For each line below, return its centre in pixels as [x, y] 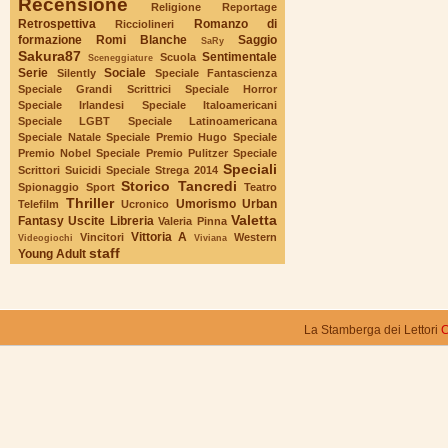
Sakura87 [49, 55]
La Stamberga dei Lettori [371, 329]
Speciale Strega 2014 [162, 169]
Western [256, 236]
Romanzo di [235, 23]
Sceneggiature [121, 57]
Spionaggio [48, 186]
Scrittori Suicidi [59, 169]
